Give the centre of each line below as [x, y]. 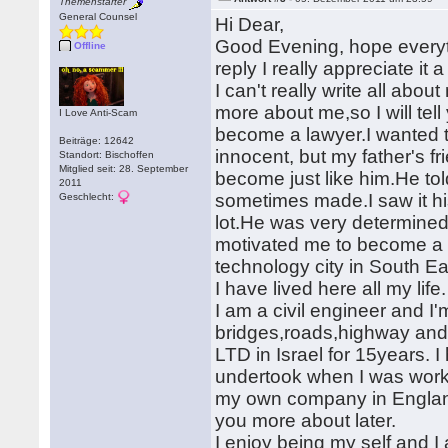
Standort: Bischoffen [107, 154]
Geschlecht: [88, 196]
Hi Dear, [250, 24]
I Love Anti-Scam [98, 112]
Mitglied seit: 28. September [124, 168]
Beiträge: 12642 [97, 140]
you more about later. [306, 420]
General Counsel [98, 16]
